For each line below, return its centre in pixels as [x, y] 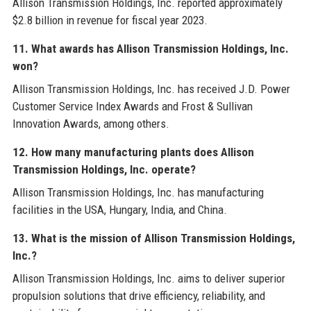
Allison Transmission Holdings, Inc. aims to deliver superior [149, 279]
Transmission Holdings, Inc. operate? [104, 170]
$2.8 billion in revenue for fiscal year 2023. [110, 20]
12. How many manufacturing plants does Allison [133, 152]
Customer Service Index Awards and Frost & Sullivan [132, 107]
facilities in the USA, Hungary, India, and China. [119, 210]
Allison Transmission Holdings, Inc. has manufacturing [138, 193]
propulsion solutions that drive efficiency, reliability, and [138, 296]
